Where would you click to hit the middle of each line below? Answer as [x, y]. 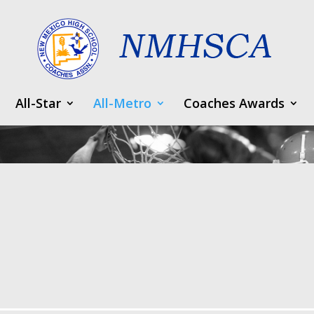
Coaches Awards [234, 103]
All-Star [38, 103]
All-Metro [122, 103]
